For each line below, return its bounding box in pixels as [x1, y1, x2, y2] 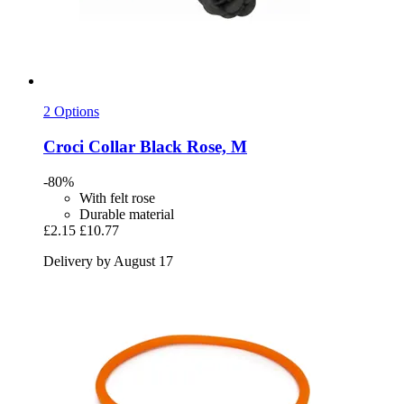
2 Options [43, 104, 99, 120]
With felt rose [79, 189, 155, 206]
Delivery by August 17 [43, 252, 173, 269]
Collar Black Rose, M [84, 137, 247, 157]
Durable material [79, 206, 174, 222]
